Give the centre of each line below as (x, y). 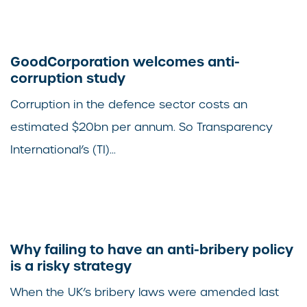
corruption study (68, 78)
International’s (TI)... (63, 150)
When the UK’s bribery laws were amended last (145, 293)
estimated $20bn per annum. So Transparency (142, 127)
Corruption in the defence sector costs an (129, 105)
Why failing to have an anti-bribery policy (152, 250)
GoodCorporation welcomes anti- (125, 62)
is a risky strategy (71, 266)
